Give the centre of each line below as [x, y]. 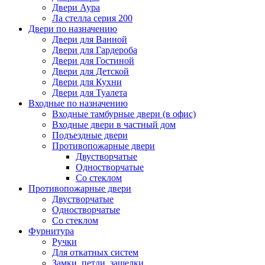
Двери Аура [76, 7]
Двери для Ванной [90, 39]
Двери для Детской [91, 71]
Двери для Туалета [90, 93]
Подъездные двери [90, 135]
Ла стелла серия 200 [92, 18]
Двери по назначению [73, 29]
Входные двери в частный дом [114, 125]
